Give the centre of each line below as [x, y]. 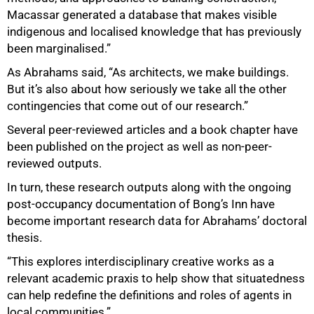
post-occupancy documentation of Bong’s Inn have [141, 204]
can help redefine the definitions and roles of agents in [149, 295]
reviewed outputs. [54, 164]
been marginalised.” [59, 49]
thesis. [25, 238]
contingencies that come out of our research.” [128, 106]
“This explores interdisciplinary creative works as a [141, 262]
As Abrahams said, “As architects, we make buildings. [148, 73]
